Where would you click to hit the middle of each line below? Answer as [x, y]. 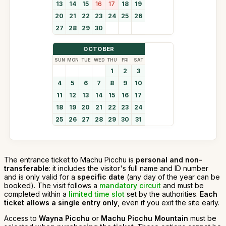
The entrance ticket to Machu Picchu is [70, 159]
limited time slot [97, 194]
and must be [182, 185]
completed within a [36, 194]
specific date [101, 177]
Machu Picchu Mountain [145, 218]
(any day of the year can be [172, 177]
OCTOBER [99, 49]
